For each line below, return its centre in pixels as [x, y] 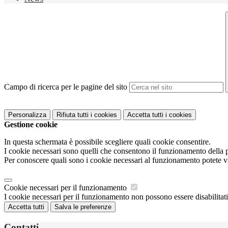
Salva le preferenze [83, 207]
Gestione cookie [31, 125]
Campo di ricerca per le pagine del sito [66, 87]
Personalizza [27, 115]
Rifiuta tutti [73, 115]
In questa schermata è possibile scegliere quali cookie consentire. [107, 142]
